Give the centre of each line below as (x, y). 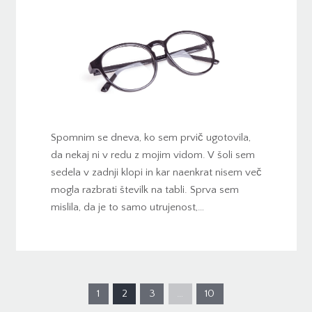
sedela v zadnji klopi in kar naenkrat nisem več (156, 172)
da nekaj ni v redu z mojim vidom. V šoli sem (153, 155)
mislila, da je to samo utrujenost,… (127, 207)
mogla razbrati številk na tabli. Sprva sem (145, 189)
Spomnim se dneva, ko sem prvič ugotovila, (150, 137)
